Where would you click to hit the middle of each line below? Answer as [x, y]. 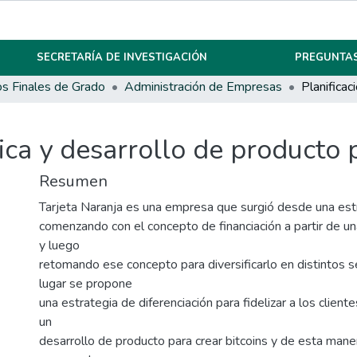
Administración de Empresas [203, 87]
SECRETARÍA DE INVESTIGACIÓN [122, 57]
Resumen [73, 182]
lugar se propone [86, 284]
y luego [59, 246]
